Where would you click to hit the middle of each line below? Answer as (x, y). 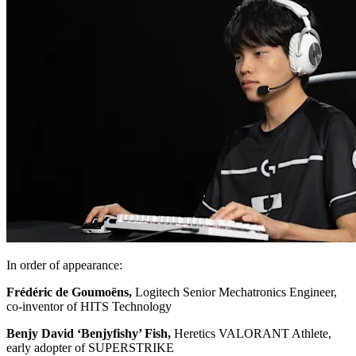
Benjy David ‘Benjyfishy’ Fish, (89, 333)
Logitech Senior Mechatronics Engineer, (234, 292)
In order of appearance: (64, 265)
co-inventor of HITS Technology (89, 306)
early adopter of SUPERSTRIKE (90, 347)
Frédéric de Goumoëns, (69, 292)
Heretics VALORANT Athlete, (251, 333)
